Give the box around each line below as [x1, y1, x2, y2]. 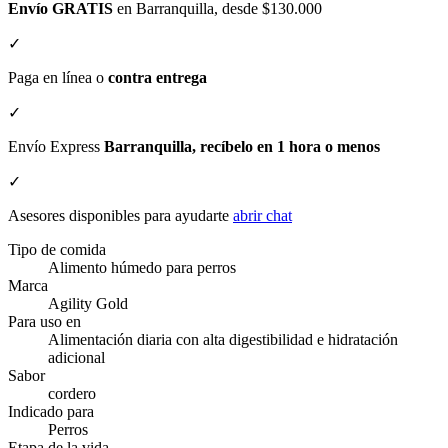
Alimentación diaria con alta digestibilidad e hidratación [48, 331, 398, 349]
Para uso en [8, 313, 81, 331]
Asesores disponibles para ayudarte [8, 207, 233, 225]
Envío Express [8, 138, 104, 156]
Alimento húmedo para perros [48, 259, 236, 277]
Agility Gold [48, 295, 128, 313]
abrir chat [233, 207, 292, 225]
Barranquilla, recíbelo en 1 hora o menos [104, 138, 380, 156]
